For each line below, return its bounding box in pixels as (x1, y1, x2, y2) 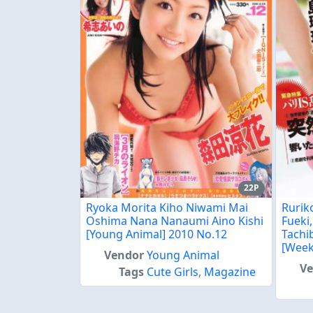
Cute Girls (147, 263, 199, 279)
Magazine (204, 263, 256, 279)
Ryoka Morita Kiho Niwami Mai (86, 199, 248, 215)
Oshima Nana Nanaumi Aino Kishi (86, 212, 263, 228)
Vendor (104, 247, 145, 263)
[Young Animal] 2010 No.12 (86, 226, 227, 242)
